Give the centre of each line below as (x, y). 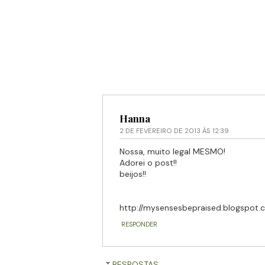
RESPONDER (139, 224)
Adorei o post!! (148, 162)
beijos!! (132, 174)
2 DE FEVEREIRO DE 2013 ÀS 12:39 (174, 130)
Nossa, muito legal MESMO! (172, 151)
